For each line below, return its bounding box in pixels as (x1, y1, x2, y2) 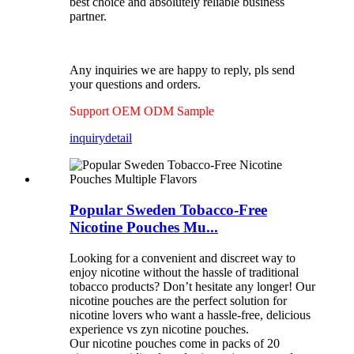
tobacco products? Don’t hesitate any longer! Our (70, 279, 315, 293)
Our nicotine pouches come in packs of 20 (70, 336, 280, 350)
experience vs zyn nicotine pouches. (70, 322, 249, 336)
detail (105, 131, 132, 145)
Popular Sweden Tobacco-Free (70, 201, 267, 218)
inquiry (70, 131, 105, 145)
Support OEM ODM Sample (70, 104, 217, 119)
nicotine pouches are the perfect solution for (70, 293, 287, 307)
